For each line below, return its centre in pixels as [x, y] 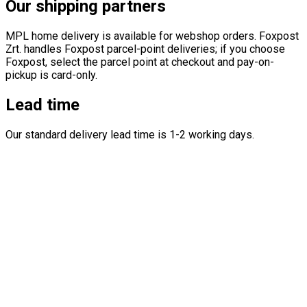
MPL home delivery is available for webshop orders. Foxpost [152, 36]
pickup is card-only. [51, 75]
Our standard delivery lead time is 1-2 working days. [130, 135]
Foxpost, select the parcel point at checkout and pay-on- [140, 62]
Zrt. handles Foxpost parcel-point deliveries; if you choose [145, 49]
